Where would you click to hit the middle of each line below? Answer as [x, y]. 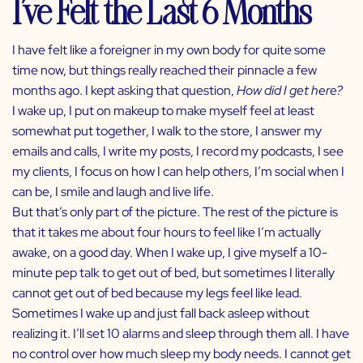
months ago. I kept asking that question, [124, 91]
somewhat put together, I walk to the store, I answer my [167, 131]
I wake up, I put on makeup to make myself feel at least [163, 111]
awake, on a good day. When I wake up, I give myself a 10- [170, 253]
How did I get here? [291, 91]
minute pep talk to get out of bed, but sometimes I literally [173, 273]
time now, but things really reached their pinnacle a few [164, 70]
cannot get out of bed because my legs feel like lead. [157, 293]
